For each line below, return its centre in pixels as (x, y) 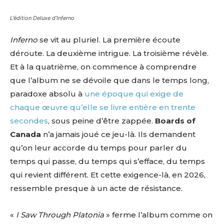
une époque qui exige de (134, 93)
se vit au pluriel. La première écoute (109, 39)
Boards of (175, 120)
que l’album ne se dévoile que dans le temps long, (109, 80)
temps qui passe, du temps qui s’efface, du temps (107, 161)
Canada (25, 134)
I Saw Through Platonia (60, 214)
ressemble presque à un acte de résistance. (96, 188)
